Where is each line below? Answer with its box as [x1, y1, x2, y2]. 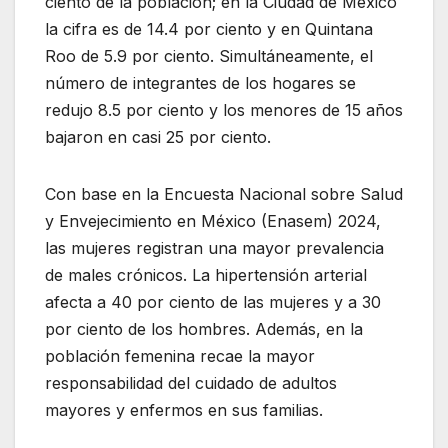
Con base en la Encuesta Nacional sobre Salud [45, 184, 403, 205]
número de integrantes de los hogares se [45, 73, 356, 94]
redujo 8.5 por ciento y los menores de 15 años [45, 100, 403, 121]
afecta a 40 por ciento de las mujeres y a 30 [45, 292, 381, 313]
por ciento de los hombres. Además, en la [45, 319, 363, 340]
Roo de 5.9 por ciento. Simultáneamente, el [45, 46, 373, 67]
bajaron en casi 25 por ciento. [45, 127, 271, 148]
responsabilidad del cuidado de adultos [45, 373, 337, 394]
